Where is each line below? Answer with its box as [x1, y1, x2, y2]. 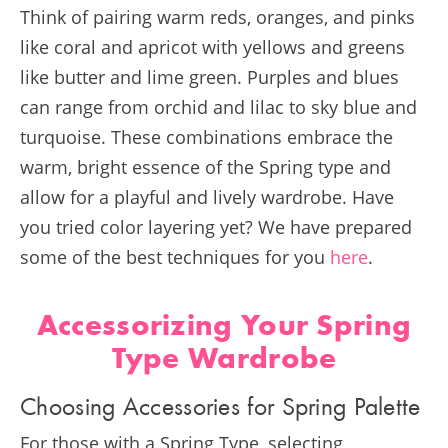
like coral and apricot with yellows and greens [20, 35, 405, 60]
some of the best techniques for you [20, 245, 330, 270]
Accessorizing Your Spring [36, 313, 412, 344]
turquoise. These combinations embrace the [20, 125, 393, 150]
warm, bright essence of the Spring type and [20, 155, 391, 180]
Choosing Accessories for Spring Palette [20, 395, 421, 422]
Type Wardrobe [111, 346, 337, 377]
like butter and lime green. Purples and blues [20, 65, 399, 90]
